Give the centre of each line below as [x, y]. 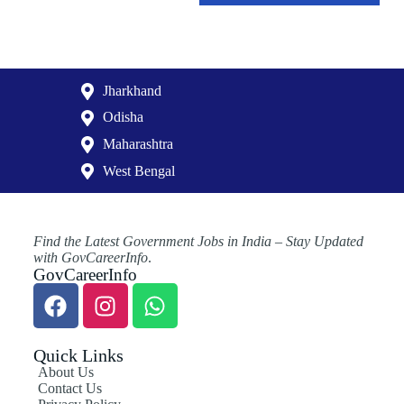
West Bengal [139, 170]
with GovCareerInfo [90, 258]
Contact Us [69, 389]
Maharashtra [138, 144]
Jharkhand [132, 90]
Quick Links [78, 356]
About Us [65, 372]
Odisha [123, 117]
